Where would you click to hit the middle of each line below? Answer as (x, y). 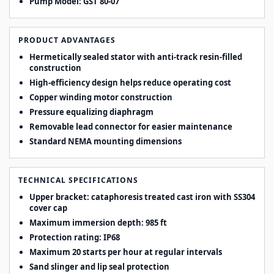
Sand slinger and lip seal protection (99, 267)
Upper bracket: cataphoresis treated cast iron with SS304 (142, 197)
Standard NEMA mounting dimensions (106, 142)
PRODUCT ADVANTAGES (67, 40)
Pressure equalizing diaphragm (91, 112)
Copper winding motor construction (101, 98)
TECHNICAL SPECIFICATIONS (79, 180)
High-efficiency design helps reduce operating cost (130, 83)
